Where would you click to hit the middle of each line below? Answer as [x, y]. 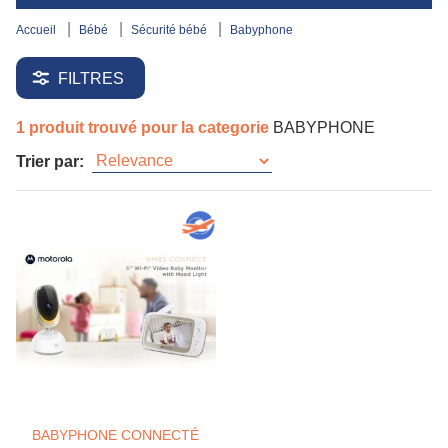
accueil [41, 30]
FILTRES [91, 78]
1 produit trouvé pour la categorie [144, 127]
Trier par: [50, 161]
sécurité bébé [174, 30]
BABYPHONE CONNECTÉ [115, 435]
